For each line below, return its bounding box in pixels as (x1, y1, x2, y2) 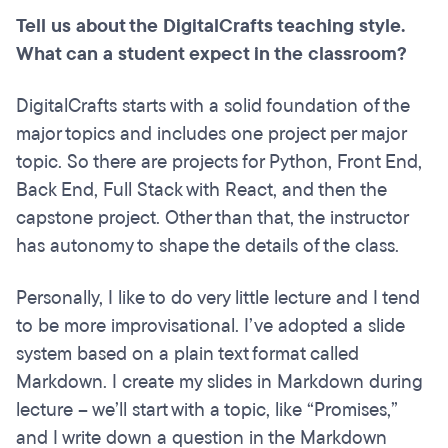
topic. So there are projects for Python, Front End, (16, 149, 422, 176)
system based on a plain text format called (16, 341, 359, 368)
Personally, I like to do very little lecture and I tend (16, 285, 420, 312)
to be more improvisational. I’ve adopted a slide (16, 313, 405, 340)
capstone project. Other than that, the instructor (16, 205, 408, 232)
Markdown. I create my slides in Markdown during (16, 369, 423, 396)
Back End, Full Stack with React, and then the (16, 177, 387, 204)
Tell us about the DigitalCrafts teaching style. (16, 13, 405, 40)
